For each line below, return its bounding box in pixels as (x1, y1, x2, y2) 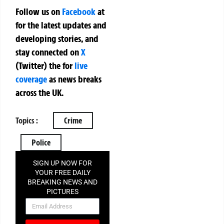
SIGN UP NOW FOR (33, 158, 92, 167)
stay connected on (15, 46, 81, 58)
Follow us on (15, 5, 62, 18)
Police (31, 137, 50, 147)
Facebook (62, 5, 95, 18)
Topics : (15, 115, 38, 125)
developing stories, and (15, 32, 98, 45)
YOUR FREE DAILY (34, 168, 90, 176)
